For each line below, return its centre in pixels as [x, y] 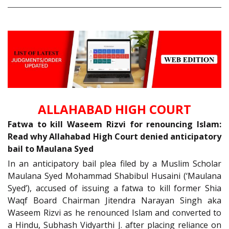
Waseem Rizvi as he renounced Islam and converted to [114, 213]
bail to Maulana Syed [51, 149]
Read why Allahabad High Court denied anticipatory [114, 137]
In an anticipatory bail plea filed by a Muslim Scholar [114, 164]
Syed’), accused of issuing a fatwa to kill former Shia [114, 188]
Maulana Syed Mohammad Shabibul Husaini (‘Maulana [114, 176]
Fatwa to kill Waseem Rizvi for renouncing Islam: [114, 124]
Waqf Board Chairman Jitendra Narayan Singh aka [114, 201]
